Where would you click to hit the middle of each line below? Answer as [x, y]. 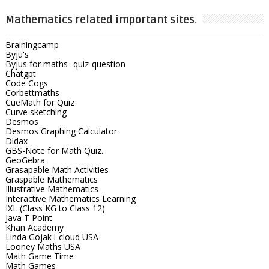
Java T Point [29, 217]
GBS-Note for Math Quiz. [54, 150]
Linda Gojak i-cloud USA [52, 237]
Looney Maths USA [43, 246]
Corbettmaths [32, 92]
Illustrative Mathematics [52, 189]
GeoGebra [25, 160]
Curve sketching [36, 112]
